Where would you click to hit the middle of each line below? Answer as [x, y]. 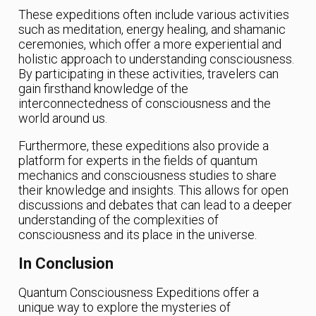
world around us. [63, 118]
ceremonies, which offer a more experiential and [150, 44]
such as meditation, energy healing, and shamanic [152, 29]
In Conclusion [66, 264]
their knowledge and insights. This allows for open [154, 190]
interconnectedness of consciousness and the [145, 103]
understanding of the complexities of [119, 219]
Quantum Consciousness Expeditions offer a [139, 293]
